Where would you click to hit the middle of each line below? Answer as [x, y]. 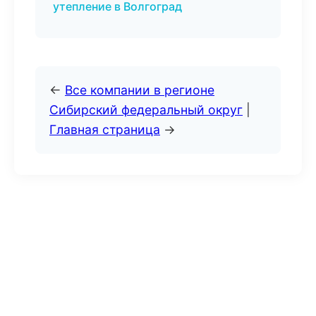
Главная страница [105, 129]
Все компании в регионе [140, 90]
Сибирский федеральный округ [146, 110]
